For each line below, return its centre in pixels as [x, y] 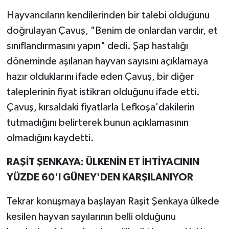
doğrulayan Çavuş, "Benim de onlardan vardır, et [112, 31]
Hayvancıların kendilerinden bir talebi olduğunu [108, 16]
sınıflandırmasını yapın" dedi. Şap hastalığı [97, 46]
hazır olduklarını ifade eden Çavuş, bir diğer [100, 77]
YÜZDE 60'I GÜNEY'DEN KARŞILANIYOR [100, 178]
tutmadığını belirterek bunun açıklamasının [97, 123]
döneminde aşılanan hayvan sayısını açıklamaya [107, 62]
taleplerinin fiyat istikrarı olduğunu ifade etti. [103, 92]
